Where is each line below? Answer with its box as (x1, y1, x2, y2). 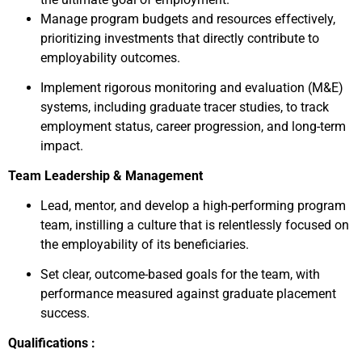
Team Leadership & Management (8, 168, 203, 183)
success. (40, 305, 90, 321)
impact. (40, 138, 83, 154)
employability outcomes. (40, 50, 180, 65)
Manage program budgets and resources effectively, (40, 11, 335, 27)
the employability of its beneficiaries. (40, 237, 249, 252)
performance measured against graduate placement (40, 286, 336, 301)
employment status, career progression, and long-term (40, 119, 346, 134)
